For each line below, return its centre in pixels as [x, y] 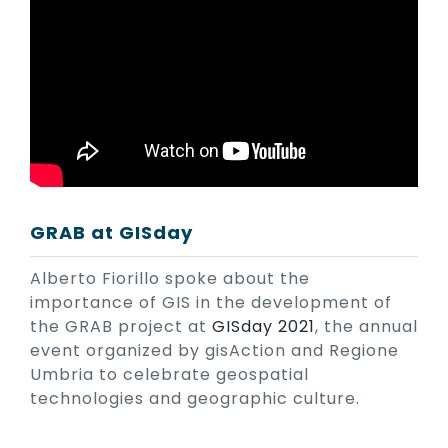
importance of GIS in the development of [211, 302]
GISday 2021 [263, 326]
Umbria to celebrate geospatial [169, 374]
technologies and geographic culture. [195, 398]
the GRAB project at [121, 326]
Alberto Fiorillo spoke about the [170, 278]
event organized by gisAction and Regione [214, 350]
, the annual [366, 326]
